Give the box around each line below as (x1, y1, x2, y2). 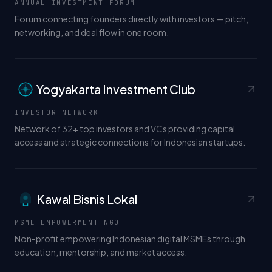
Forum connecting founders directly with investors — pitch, (15, 13, 248, 24)
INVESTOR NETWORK (15, 107, 99, 117)
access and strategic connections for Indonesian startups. (15, 136, 245, 148)
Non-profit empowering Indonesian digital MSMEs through (15, 233, 245, 244)
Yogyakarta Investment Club (36, 81, 195, 97)
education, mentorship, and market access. (15, 246, 187, 257)
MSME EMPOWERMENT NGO (15, 217, 120, 226)
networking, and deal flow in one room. (15, 26, 169, 38)
